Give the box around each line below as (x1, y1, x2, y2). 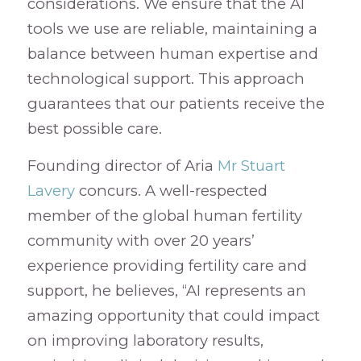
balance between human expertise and (27, 44, 318, 63)
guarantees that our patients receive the (27, 93, 325, 113)
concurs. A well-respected (74, 181, 268, 201)
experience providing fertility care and (27, 256, 307, 276)
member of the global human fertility (27, 206, 302, 226)
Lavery (27, 181, 75, 201)
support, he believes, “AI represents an (27, 281, 306, 301)
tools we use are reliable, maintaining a (27, 19, 317, 38)
